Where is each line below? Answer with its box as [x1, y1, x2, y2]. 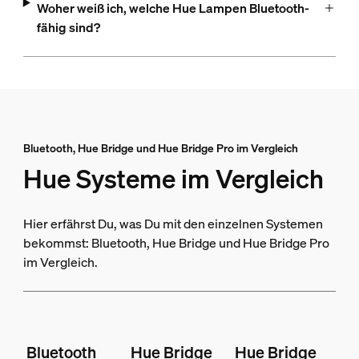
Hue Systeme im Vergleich [22, 162, 324, 196]
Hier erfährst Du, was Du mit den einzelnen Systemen [22, 215, 323, 233]
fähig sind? [36, 18, 100, 37]
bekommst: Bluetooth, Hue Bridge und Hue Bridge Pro [22, 234, 329, 252]
